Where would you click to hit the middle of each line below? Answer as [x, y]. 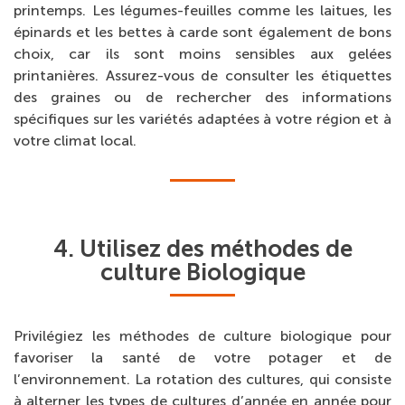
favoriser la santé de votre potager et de [202, 358]
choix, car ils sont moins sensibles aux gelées [202, 54]
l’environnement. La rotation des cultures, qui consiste [202, 380]
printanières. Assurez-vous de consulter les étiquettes [202, 76]
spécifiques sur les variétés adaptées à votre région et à [202, 119]
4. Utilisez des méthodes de [202, 250]
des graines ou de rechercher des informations [202, 98]
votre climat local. [75, 141]
